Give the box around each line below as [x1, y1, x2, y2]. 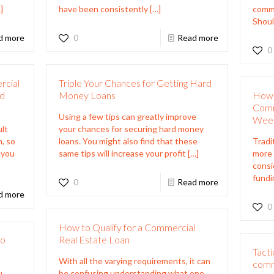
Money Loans [58, 89, 116, 101]
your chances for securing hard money [58, 123, 204, 134]
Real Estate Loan [58, 233, 130, 245]
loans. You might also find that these [58, 135, 198, 146]
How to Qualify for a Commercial [58, 221, 195, 233]
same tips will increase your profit [58, 147, 186, 158]
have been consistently [58, 3, 148, 14]
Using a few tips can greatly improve [58, 111, 196, 122]
